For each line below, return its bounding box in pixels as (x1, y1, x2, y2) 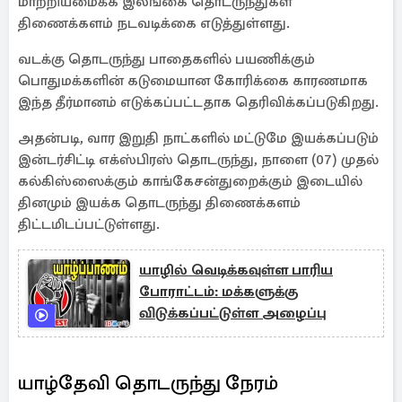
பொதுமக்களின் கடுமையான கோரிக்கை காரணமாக (18, 72, 368, 90)
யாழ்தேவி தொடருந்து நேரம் (18, 371, 283, 395)
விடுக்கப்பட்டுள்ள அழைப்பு (139, 304, 327, 322)
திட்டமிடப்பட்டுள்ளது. (18, 215, 160, 233)
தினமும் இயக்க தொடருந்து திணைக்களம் (18, 194, 301, 212)
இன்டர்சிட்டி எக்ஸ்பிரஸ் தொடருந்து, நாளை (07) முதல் (18, 151, 379, 169)
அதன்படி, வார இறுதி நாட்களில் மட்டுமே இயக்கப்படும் (18, 129, 379, 147)
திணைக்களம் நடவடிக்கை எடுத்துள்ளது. (18, 14, 290, 32)
